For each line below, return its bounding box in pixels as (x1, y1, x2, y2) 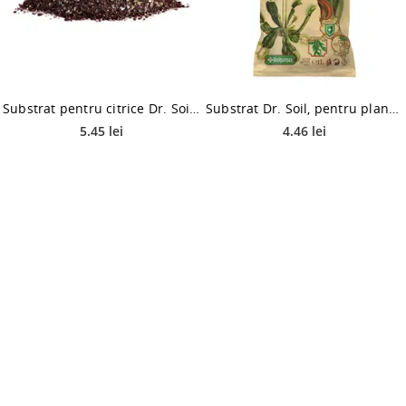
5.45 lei (80, 121, 123, 140)
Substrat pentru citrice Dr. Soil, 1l (189, 99, 200, 117)
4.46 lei (283, 121, 326, 140)
